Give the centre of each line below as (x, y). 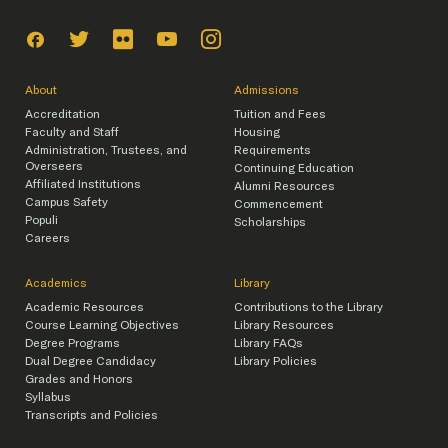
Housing (257, 132)
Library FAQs (268, 343)
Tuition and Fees (280, 114)
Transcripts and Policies (91, 415)
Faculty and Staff (72, 132)
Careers (47, 238)
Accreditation (62, 114)
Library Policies (275, 361)
